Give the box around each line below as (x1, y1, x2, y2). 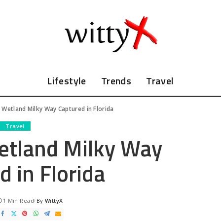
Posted (34, 200, 54, 208)
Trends (101, 73, 132, 88)
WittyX (44, 196, 63, 204)
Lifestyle (47, 73, 86, 88)
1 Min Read (2, 196, 35, 204)
